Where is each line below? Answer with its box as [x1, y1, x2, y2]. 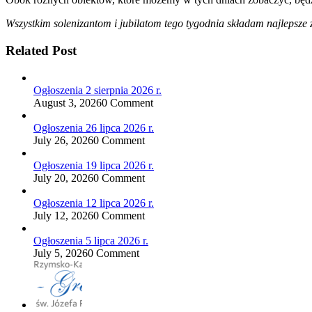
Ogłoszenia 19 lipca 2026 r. [33, 159, 154, 171]
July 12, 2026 [33, 209, 93, 221]
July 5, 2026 [33, 247, 88, 259]
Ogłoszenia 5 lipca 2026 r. [33, 234, 148, 247]
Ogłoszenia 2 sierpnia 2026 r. [33, 84, 162, 96]
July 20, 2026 [33, 171, 93, 184]
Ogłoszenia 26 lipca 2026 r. [33, 121, 154, 134]
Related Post [6, 42, 77, 58]
